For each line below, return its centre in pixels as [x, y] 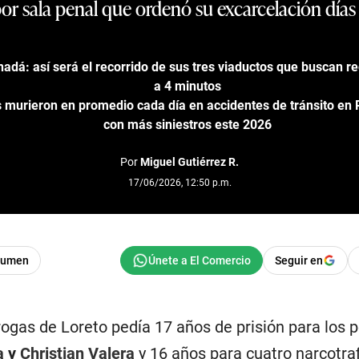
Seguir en [299, 260]
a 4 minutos [188, 86]
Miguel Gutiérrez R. [190, 161]
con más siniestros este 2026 [188, 124]
